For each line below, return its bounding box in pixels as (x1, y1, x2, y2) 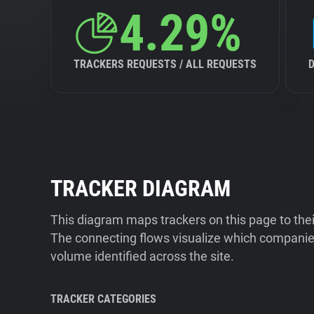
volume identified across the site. (50, 249, 234, 264)
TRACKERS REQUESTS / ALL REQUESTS (74, 57, 257, 71)
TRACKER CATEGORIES (50, 292, 156, 306)
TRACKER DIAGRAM (50, 175, 231, 202)
